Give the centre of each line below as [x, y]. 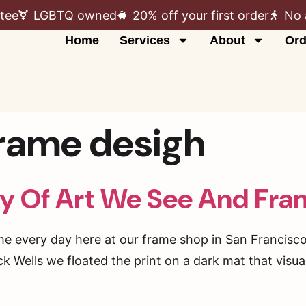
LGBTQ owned [75, 15]
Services [144, 40]
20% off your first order [200, 15]
